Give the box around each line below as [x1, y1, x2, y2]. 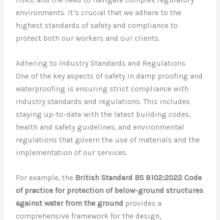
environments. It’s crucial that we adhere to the [16, 8, 182, 18]
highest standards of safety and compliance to [16, 21, 178, 30]
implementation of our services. [16, 148, 128, 158]
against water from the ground [16, 198, 124, 208]
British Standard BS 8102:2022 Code [75, 173, 202, 182]
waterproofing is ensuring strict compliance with [16, 84, 189, 94]
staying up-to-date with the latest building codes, [16, 110, 191, 119]
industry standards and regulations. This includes [16, 97, 191, 107]
